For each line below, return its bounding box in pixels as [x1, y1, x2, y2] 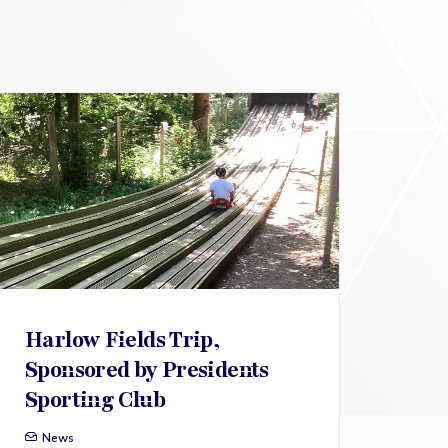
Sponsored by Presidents [25, 354, 269, 385]
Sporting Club [25, 384, 165, 415]
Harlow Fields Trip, [25, 324, 220, 355]
